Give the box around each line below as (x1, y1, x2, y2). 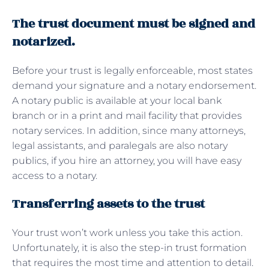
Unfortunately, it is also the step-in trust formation (12, 241, 247, 253)
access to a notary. (12, 169, 100, 181)
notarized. (12, 32, 75, 51)
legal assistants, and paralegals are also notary (12, 139, 228, 151)
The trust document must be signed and (12, 14, 255, 33)
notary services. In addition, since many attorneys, (12, 124, 246, 136)
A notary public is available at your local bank (12, 94, 222, 106)
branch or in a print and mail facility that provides (12, 109, 242, 121)
